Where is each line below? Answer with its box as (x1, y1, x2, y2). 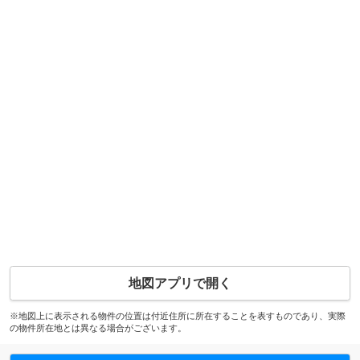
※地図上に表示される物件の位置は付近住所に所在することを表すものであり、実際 (9, 310, 346, 321)
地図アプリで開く (129, 276, 231, 290)
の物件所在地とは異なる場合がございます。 (9, 322, 186, 333)
